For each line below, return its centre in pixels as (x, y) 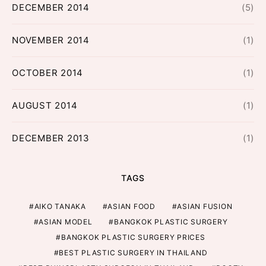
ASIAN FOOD (132, 207)
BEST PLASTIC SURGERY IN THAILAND (133, 253)
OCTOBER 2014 (47, 73)
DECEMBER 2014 (51, 8)
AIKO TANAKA (60, 207)
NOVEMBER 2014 (51, 40)
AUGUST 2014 (45, 106)
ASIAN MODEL (66, 222)
